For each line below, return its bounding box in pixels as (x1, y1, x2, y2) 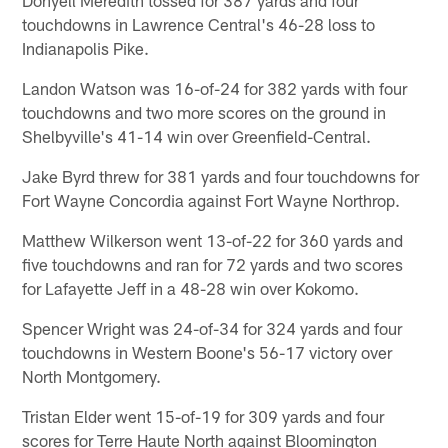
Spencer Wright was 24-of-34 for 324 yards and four (22, 317, 403, 338)
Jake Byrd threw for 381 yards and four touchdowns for (22, 165, 420, 186)
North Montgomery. (22, 365, 162, 386)
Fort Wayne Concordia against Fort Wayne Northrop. (22, 189, 401, 210)
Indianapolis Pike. (22, 37, 150, 58)
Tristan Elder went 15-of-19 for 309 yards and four (22, 405, 385, 426)
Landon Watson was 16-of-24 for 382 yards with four (22, 77, 408, 98)
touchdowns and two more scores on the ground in (22, 101, 387, 122)
